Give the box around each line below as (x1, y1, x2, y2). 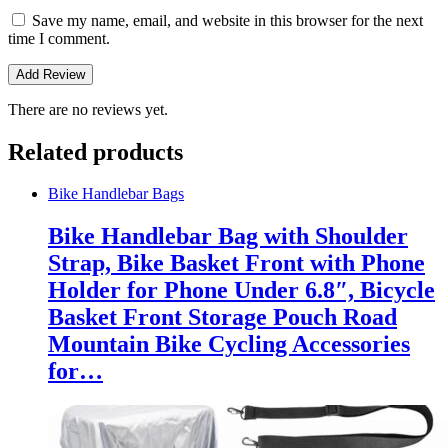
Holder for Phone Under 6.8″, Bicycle (48, 277, 435, 304)
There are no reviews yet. (8, 100, 168, 118)
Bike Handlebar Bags (48, 185, 184, 203)
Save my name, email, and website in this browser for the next (32, 11, 423, 29)
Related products (8, 138, 183, 165)
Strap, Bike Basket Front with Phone (48, 250, 425, 277)
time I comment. (8, 29, 110, 47)
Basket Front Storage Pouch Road (48, 304, 397, 331)
